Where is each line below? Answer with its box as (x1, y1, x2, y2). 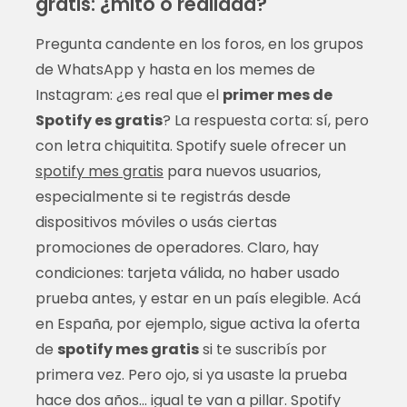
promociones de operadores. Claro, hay (35, 236, 319, 258)
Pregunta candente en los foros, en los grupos (35, 33, 363, 55)
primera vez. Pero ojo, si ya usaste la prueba (35, 363, 347, 385)
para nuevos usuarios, (163, 160, 321, 182)
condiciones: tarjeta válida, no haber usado (35, 262, 340, 283)
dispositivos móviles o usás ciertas (35, 211, 277, 233)
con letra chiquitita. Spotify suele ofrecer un (35, 134, 346, 156)
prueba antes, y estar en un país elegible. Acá (35, 287, 361, 309)
